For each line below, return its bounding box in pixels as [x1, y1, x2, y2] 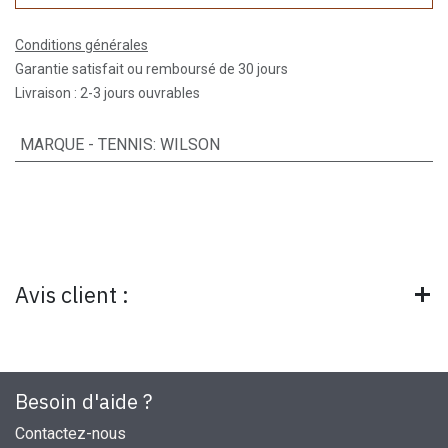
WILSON [159, 134, 220, 154]
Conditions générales [15, 36, 148, 53]
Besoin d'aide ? [15, 387, 157, 415]
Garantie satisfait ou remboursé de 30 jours [15, 60, 288, 77]
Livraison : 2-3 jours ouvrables [15, 84, 200, 101]
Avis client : [15, 280, 129, 309]
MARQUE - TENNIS [19, 134, 153, 154]
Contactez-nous [15, 423, 126, 443]
